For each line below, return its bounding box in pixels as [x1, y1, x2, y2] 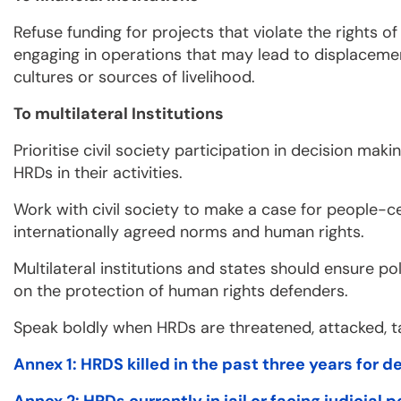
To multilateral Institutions [13, 103, 224, 125]
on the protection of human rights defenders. [13, 280, 353, 303]
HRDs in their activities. [13, 162, 183, 184]
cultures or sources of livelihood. [13, 66, 255, 89]
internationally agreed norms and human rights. [13, 221, 364, 243]
